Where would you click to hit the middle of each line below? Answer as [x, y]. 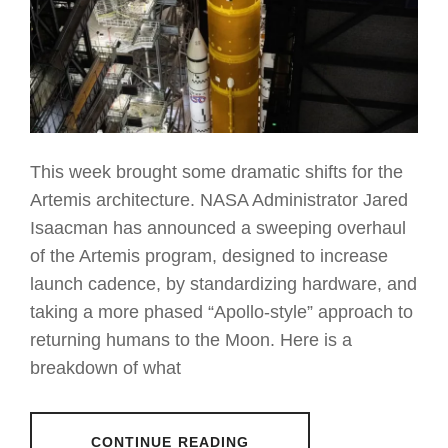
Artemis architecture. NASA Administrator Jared [219, 200]
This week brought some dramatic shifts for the [216, 172]
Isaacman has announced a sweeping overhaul [218, 228]
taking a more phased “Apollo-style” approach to [221, 312]
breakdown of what [105, 368]
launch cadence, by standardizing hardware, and [223, 284]
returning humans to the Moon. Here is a [191, 340]
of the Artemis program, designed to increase [209, 256]
